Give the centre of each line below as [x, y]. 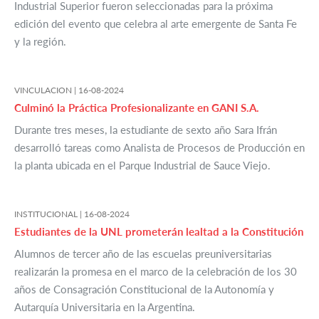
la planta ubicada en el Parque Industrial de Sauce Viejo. [142, 166]
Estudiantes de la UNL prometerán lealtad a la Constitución [159, 232]
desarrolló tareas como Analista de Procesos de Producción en [159, 148]
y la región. [40, 42]
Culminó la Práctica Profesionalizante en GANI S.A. [137, 108]
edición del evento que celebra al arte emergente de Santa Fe [156, 24]
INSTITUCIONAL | [49, 214]
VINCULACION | [46, 90]
